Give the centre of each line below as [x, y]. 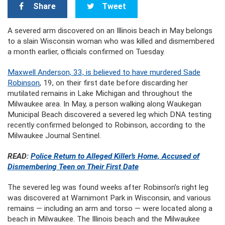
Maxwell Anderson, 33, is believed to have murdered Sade [104, 72]
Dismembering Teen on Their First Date [73, 167]
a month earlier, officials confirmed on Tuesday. [86, 52]
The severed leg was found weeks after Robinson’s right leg [108, 187]
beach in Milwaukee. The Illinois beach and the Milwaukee [104, 219]
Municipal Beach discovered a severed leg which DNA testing [109, 115]
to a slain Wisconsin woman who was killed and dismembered [111, 41]
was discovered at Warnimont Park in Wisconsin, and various [109, 198]
